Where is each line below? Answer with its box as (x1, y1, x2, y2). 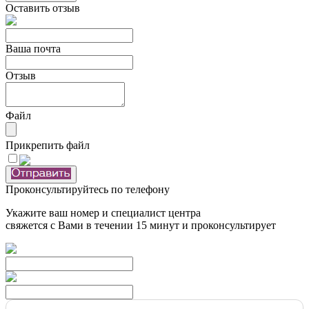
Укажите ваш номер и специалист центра (6, 206, 201, 219)
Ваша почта (6, 42, 61, 54)
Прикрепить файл (6, 139, 90, 151)
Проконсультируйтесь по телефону (6, 183, 170, 195)
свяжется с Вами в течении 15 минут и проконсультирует (6, 219, 276, 231)
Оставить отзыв (6, 1, 80, 14)
